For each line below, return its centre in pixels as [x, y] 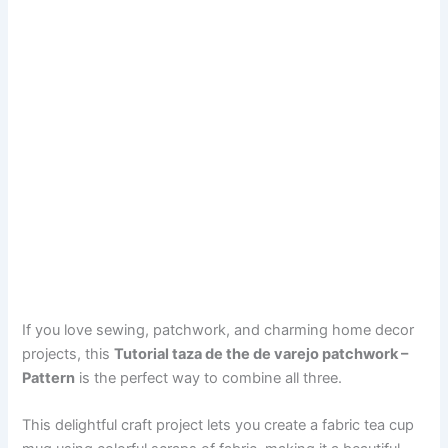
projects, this [68, 353]
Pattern [49, 377]
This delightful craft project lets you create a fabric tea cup [218, 424]
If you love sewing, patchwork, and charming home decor [218, 329]
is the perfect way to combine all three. [209, 377]
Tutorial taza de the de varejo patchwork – [261, 353]
